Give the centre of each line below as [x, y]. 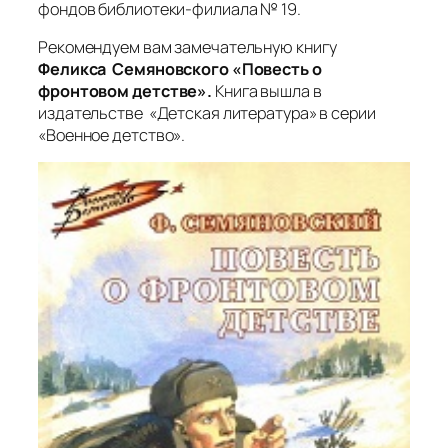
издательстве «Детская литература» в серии [207, 112]
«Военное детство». [112, 134]
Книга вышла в [268, 90]
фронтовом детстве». [126, 90]
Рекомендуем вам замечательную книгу [187, 46]
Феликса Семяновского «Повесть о [180, 68]
